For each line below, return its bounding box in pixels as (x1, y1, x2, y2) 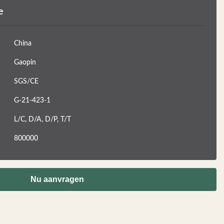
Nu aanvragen (30, 175, 84, 183)
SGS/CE (14, 78, 38, 85)
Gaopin (14, 59, 36, 66)
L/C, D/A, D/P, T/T (14, 116, 71, 123)
